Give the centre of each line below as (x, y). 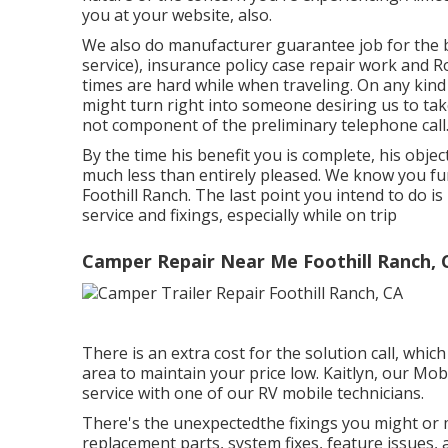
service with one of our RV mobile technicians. (253, 392)
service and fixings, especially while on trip (239, 215)
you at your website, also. (177, 15)
